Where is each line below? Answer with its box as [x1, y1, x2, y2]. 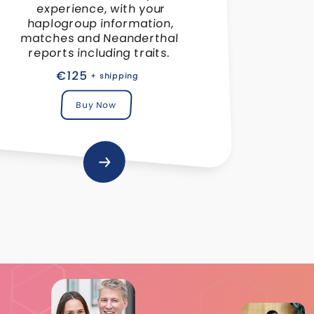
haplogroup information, [27, 15, 175, 32]
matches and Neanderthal [20, 29, 179, 46]
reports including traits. [27, 44, 170, 61]
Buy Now [76, 98, 117, 111]
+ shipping [90, 69, 139, 81]
